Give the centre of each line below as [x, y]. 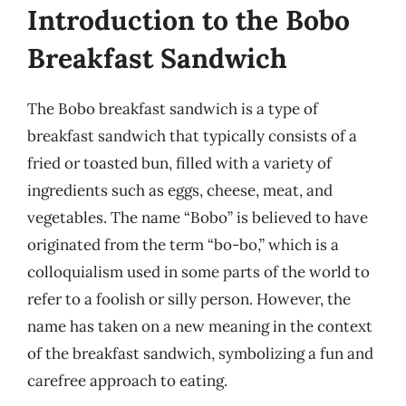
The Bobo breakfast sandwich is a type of [173, 109]
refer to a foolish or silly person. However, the [189, 299]
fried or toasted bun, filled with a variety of [179, 163]
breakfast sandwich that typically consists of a [192, 136]
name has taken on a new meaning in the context [200, 326]
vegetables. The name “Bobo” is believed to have [198, 217]
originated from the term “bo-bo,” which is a [183, 245]
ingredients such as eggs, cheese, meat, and [180, 190]
